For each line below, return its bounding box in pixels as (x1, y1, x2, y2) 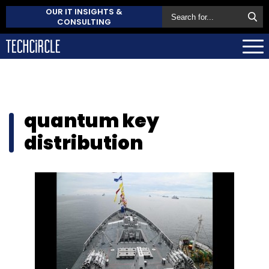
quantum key (24, 107, 159, 134)
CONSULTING (57, 16, 111, 28)
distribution (24, 129, 143, 156)
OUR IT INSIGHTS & (46, 6, 122, 17)
